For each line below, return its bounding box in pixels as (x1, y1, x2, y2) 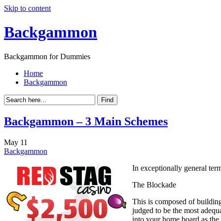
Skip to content (4, 4, 51, 12)
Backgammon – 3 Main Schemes (4, 114, 168, 128)
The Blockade (132, 180, 176, 189)
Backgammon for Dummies (4, 52, 90, 61)
